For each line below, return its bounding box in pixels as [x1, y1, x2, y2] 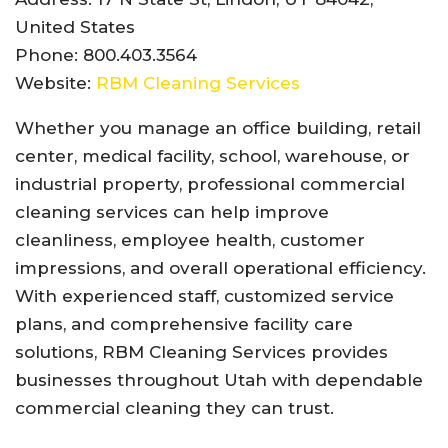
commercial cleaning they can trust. [15, 397, 334, 418]
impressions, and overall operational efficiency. [15, 257, 426, 278]
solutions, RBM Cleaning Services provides [15, 341, 388, 362]
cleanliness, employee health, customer [15, 229, 365, 250]
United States [15, 16, 135, 37]
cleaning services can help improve [15, 201, 329, 222]
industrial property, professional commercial [15, 173, 405, 194]
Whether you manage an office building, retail [15, 117, 421, 138]
